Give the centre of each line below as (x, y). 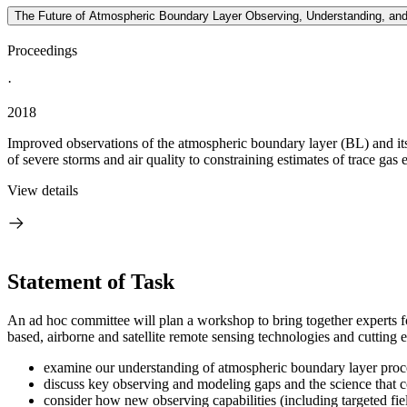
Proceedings (42, 50)
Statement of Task (91, 281)
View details (43, 190)
